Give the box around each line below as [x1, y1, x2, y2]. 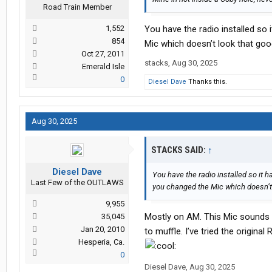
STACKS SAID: [151, 144, 208, 156]
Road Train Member [42, 2, 112, 12]
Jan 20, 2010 [81, 225, 124, 234]
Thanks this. [186, 78, 227, 86]
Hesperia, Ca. [78, 237, 124, 247]
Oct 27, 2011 [81, 49, 124, 59]
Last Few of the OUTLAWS [30, 178, 124, 188]
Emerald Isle [82, 62, 124, 72]
